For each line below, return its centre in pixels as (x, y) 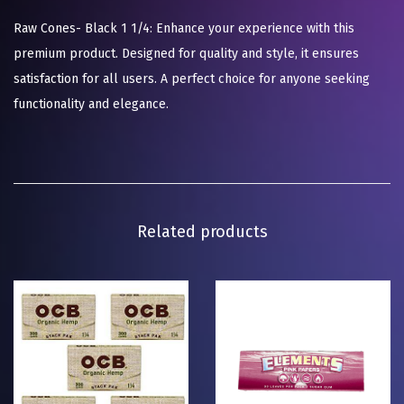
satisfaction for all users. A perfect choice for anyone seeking (192, 79)
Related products (202, 232)
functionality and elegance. (91, 105)
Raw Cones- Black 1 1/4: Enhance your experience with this (184, 29)
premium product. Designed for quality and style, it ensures (186, 54)
